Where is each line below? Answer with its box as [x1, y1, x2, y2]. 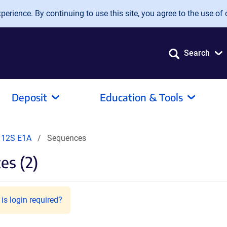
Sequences [47, 133, 86, 143]
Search [184, 48, 210, 58]
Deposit [12, 91, 47, 103]
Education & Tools [100, 91, 183, 103]
